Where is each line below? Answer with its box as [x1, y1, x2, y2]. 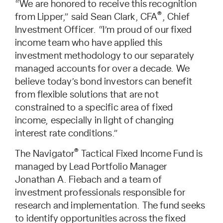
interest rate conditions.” [15, 129, 118, 139]
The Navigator [15, 149, 75, 159]
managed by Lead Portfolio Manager [15, 162, 167, 172]
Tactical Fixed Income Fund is [79, 149, 203, 159]
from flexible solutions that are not [15, 90, 159, 100]
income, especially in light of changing [15, 116, 174, 126]
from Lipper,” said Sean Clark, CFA [15, 12, 158, 22]
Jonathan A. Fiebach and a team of [15, 175, 162, 185]
